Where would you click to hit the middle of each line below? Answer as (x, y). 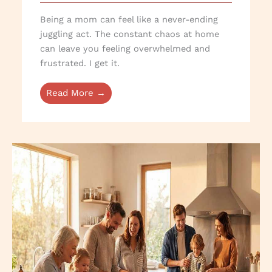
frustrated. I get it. (80, 63)
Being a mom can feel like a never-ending (129, 20)
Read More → (76, 93)
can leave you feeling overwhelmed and (125, 49)
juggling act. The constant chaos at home (130, 34)
